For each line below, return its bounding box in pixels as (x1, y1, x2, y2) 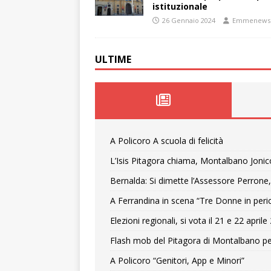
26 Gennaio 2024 (162, 16, 215, 25)
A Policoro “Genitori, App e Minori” (110, 255, 244, 266)
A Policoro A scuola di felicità (110, 135, 223, 146)
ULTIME (95, 53, 131, 66)
